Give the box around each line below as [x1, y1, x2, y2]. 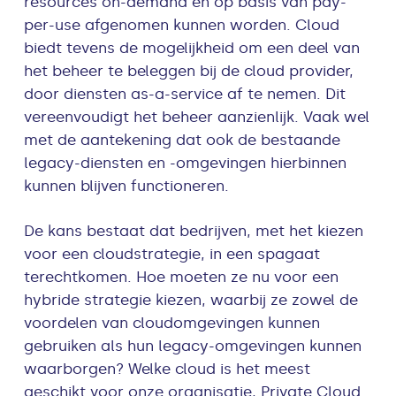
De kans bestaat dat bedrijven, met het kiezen [24, 222, 364, 240]
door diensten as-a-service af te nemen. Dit [24, 85, 346, 103]
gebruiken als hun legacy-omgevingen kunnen [24, 337, 362, 355]
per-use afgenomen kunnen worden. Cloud [24, 16, 340, 34]
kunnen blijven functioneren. [24, 177, 230, 195]
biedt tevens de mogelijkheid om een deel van [24, 39, 361, 57]
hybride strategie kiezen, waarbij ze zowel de [24, 291, 359, 309]
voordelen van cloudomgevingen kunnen [24, 314, 321, 332]
